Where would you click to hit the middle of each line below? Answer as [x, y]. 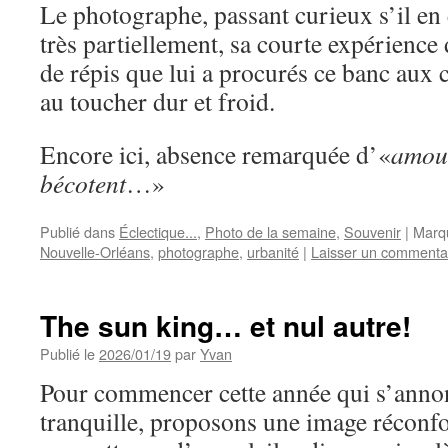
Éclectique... [158, 231]
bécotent [83, 182]
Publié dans [77, 231]
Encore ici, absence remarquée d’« [215, 153]
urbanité [273, 251]
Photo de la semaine [270, 231]
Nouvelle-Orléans [95, 251]
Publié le [67, 353]
